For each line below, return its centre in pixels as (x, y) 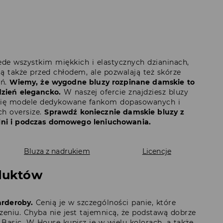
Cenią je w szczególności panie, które (105, 203)
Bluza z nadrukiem (57, 152)
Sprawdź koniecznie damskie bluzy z (114, 112)
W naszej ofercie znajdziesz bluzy (125, 92)
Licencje (157, 152)
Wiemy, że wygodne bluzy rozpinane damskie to (102, 82)
